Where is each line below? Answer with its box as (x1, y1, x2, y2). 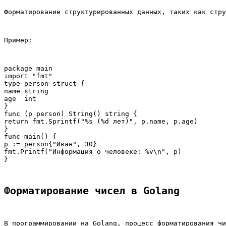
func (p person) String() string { (4, 110, 137, 118)
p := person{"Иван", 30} (4, 140, 97, 148)
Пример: (4, 36, 32, 44)
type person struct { (4, 80, 85, 88)
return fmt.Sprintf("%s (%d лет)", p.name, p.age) (4, 118, 198, 126)
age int (4, 95, 36, 103)
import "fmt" (4, 72, 52, 80)
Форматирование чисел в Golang (4, 185, 180, 197)
